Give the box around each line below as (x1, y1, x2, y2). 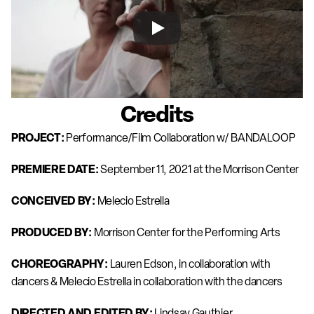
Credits (120, 97, 194, 129)
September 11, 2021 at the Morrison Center (100, 161, 301, 177)
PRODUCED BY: (11, 224, 94, 240)
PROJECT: (11, 129, 67, 145)
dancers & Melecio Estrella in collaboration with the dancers (11, 273, 282, 289)
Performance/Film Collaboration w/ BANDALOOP (66, 130, 296, 145)
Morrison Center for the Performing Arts (93, 224, 280, 240)
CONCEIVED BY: (11, 192, 97, 208)
